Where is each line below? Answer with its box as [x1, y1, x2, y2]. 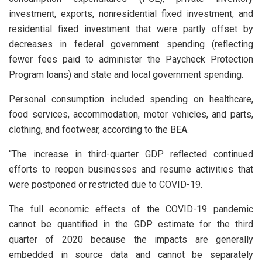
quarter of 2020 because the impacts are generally [9, 233, 253, 245]
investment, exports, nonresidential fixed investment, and [9, 8, 253, 19]
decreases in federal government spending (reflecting [9, 38, 253, 50]
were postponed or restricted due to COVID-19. [9, 178, 202, 190]
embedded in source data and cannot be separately [9, 249, 253, 260]
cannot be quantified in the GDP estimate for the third [9, 218, 253, 230]
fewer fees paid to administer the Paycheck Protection [9, 53, 253, 65]
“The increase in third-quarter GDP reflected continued [9, 148, 253, 160]
